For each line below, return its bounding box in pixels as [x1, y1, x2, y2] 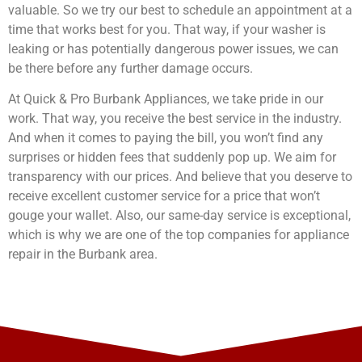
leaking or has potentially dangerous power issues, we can [8, 40, 339, 57]
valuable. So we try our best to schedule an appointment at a [8, 2, 352, 18]
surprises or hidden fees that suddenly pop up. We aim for [8, 149, 336, 166]
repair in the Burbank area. [8, 246, 158, 263]
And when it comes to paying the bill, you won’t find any [8, 130, 323, 146]
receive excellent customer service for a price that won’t [8, 188, 320, 204]
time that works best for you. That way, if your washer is [8, 21, 326, 37]
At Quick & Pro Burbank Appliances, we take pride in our [8, 91, 323, 107]
